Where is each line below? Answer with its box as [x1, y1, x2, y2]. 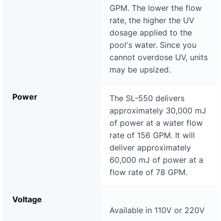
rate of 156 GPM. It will [109, 130, 195, 140]
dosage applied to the [109, 27, 192, 37]
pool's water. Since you [109, 39, 196, 50]
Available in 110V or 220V [109, 205, 205, 215]
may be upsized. [109, 64, 171, 74]
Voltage [12, 194, 42, 204]
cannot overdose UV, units [109, 52, 208, 62]
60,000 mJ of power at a [109, 154, 203, 165]
